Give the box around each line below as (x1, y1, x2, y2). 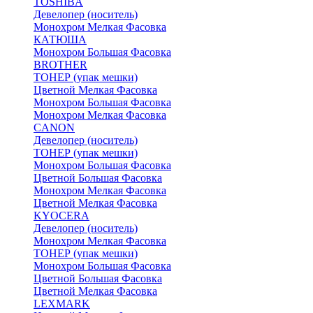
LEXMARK (34, 298, 90, 310)
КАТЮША (34, 34, 87, 45)
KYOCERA (34, 210, 89, 221)
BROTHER (34, 59, 87, 71)
